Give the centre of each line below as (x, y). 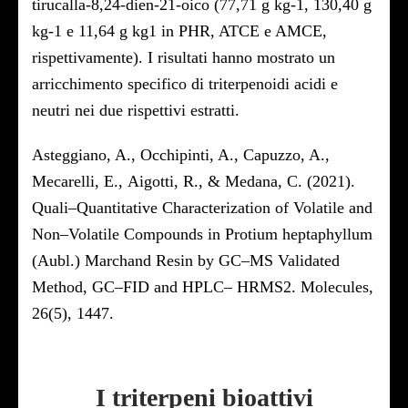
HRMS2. (266, 287)
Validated (309, 260)
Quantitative (117, 208)
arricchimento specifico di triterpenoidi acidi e (185, 84)
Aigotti (151, 181)
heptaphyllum (327, 234)
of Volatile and (324, 208)
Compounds (163, 234)
